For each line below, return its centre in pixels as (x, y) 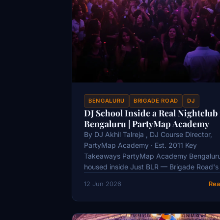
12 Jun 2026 (103, 184)
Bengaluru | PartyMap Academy (147, 124)
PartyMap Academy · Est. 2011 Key (140, 145)
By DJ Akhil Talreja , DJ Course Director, (148, 135)
